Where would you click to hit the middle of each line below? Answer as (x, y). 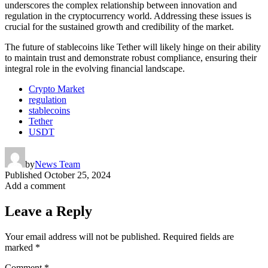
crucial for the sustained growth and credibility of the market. (119, 26)
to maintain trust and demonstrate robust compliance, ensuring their (131, 57)
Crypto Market (57, 89)
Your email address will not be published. (83, 236)
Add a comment (35, 185)
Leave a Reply (48, 211)
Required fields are (198, 236)
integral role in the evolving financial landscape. (95, 68)
